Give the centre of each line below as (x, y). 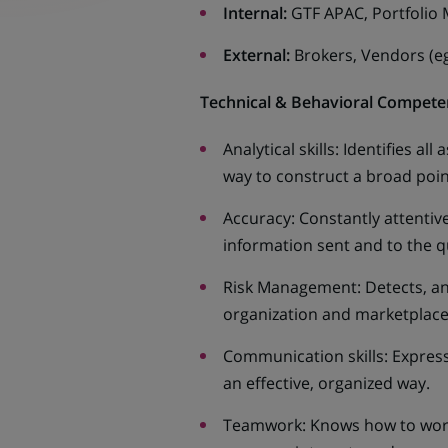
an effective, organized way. (326, 383)
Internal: (254, 13)
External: (256, 55)
